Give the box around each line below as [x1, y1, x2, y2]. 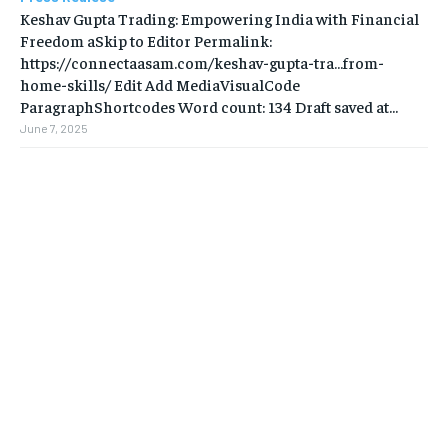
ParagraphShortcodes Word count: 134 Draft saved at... [20, 96, 398, 117]
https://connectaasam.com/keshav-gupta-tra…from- [20, 52, 384, 73]
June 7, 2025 [20, 121, 88, 136]
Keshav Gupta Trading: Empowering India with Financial [20, 8, 419, 29]
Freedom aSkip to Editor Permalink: [20, 30, 272, 51]
